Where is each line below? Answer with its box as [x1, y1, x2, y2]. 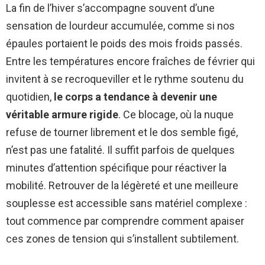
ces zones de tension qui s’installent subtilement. [6, 232, 239, 245]
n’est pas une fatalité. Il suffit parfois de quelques [6, 143, 235, 156]
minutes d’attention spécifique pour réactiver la [6, 161, 227, 174]
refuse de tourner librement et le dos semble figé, [6, 125, 238, 138]
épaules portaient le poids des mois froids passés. [6, 37, 243, 50]
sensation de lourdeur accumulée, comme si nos [6, 19, 235, 32]
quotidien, [6, 90, 54, 103]
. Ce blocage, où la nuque [118, 108, 234, 121]
